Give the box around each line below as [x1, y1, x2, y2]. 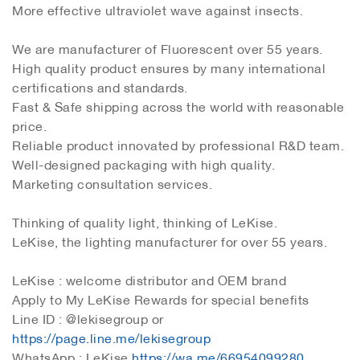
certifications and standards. [12, 72, 188, 99]
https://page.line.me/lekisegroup [12, 323, 211, 350]
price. [12, 111, 47, 137]
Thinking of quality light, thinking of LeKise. [12, 207, 281, 234]
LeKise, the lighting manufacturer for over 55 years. [12, 227, 327, 253]
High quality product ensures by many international [12, 53, 325, 80]
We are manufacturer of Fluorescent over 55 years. [12, 34, 323, 60]
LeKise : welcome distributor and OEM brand [12, 265, 286, 292]
